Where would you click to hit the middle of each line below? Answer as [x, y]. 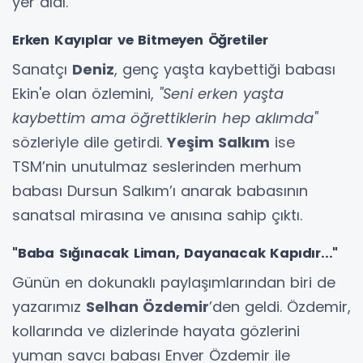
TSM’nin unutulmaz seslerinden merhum [157, 166]
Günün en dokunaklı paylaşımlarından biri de [174, 282]
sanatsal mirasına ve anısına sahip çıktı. [157, 215]
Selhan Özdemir [147, 306]
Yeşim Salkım [218, 142]
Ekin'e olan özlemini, [85, 93]
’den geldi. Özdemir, [280, 306]
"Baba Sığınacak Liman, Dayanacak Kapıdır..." [175, 253]
